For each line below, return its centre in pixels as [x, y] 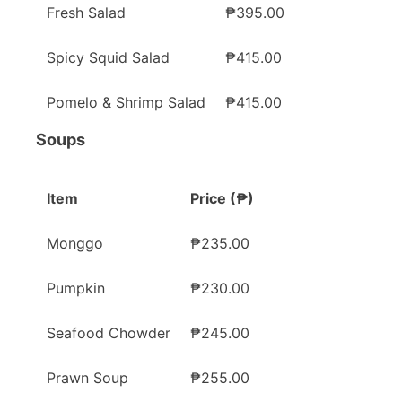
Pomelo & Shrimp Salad [126, 103]
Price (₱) [222, 199]
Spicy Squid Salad [108, 58]
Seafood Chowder [109, 333]
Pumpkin [76, 288]
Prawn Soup [87, 378]
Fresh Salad [86, 13]
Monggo [75, 244]
